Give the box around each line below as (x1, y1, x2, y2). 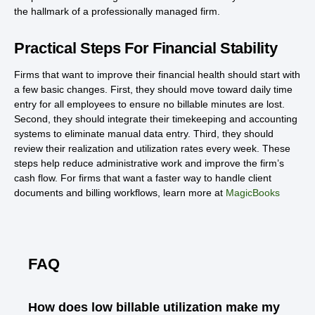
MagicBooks (226, 186, 280, 198)
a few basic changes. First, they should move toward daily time (14, 83, 292, 95)
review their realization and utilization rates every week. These (14, 142, 290, 154)
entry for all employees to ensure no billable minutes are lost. (14, 98, 285, 110)
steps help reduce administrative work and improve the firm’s (14, 157, 284, 169)
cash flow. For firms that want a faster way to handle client (14, 172, 271, 184)
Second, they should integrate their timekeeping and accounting (14, 112, 297, 124)
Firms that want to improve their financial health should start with (14, 68, 300, 80)
